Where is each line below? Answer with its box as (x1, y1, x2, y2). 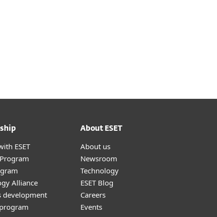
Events (80, 202, 102, 212)
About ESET (80, 125, 123, 132)
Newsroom (80, 154, 117, 163)
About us (80, 141, 110, 151)
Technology (80, 166, 119, 175)
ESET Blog (80, 178, 113, 187)
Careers (80, 190, 106, 200)
